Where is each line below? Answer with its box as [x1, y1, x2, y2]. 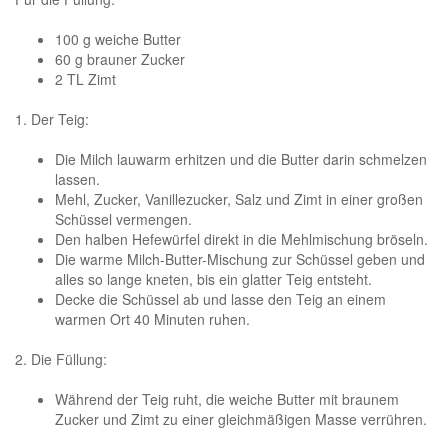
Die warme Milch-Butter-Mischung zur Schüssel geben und [55, 248, 425, 269]
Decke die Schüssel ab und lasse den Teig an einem [55, 288, 386, 309]
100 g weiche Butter [55, 28, 181, 49]
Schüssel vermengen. [55, 208, 192, 229]
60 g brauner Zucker [55, 48, 185, 69]
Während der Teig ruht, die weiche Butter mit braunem [55, 388, 399, 409]
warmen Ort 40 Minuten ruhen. [55, 308, 250, 329]
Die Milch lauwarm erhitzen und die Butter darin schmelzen [55, 148, 427, 169]
